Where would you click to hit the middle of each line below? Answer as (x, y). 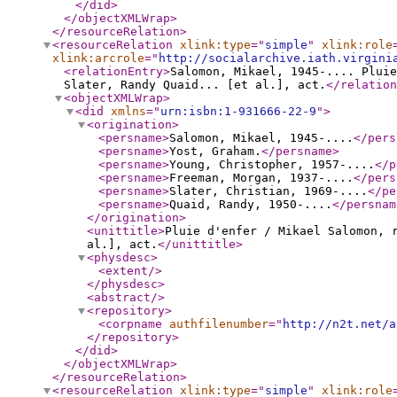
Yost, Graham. (215, 151)
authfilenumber (219, 324)
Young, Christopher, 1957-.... (272, 164)
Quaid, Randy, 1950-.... (251, 204)
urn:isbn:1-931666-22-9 (238, 111)
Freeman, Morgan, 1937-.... (261, 178)
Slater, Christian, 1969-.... (269, 191)
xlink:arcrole (98, 58)
